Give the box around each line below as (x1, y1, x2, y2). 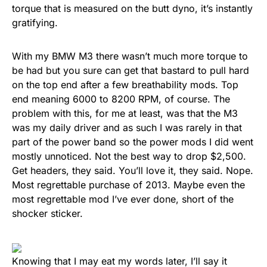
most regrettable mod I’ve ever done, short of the (12, 193, 234, 205)
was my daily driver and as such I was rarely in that (12, 121, 242, 133)
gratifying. (12, 16, 58, 29)
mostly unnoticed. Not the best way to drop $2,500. (12, 150, 246, 162)
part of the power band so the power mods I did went (12, 135, 253, 148)
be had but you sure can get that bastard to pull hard (12, 64, 249, 76)
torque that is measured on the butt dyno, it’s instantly (12, 2, 253, 14)
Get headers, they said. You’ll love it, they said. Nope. (12, 164, 253, 176)
